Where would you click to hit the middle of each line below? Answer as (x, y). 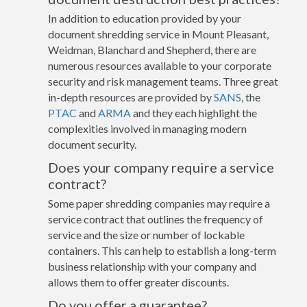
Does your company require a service (161, 167)
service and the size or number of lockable (146, 234)
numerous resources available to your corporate (160, 65)
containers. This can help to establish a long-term (162, 250)
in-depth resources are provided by (131, 97)
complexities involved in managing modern (147, 128)
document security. (92, 144)
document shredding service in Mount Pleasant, (158, 34)
